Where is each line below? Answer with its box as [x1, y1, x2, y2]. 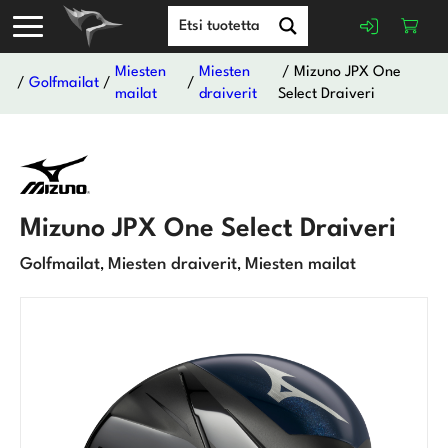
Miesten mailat [245, 255, 356, 273]
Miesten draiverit [108, 255, 237, 273]
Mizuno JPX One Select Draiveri [20, 215, 396, 242]
